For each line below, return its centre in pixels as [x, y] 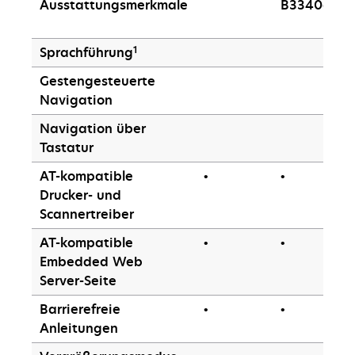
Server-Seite [78, 280]
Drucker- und [80, 195]
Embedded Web [91, 261]
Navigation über [93, 128]
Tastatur [67, 147]
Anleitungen [79, 328]
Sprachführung [86, 52]
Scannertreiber [87, 214]
